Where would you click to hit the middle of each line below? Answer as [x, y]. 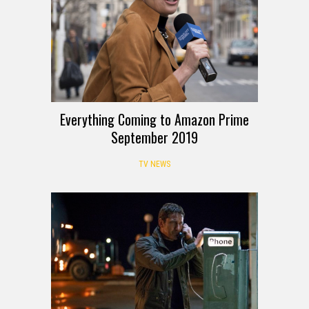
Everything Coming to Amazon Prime [154, 119]
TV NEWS [154, 164]
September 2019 [154, 137]
